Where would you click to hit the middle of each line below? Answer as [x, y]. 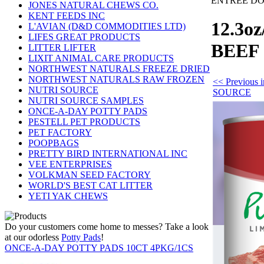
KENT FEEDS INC [67, 16]
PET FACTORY [60, 132]
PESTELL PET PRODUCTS [84, 122]
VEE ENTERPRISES [70, 164]
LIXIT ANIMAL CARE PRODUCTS [101, 58]
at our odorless [33, 237]
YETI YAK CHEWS [68, 196]
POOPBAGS [54, 143]
